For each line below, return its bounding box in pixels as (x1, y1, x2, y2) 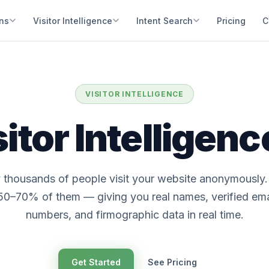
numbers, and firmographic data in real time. (25, 208, 244, 221)
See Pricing (148, 257, 197, 267)
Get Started (71, 257, 121, 267)
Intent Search (136, 15, 193, 26)
